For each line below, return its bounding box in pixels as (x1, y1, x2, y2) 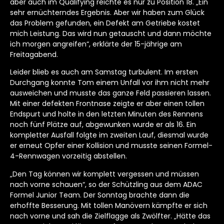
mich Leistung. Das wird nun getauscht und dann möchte (10, 28, 211, 38)
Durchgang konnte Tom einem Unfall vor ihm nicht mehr (10, 77, 209, 88)
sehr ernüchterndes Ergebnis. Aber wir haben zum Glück (10, 7, 204, 17)
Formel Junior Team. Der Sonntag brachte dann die (10, 189, 189, 200)
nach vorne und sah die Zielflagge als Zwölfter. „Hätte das (10, 210, 210, 221)
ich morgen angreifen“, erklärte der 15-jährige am (10, 38, 182, 49)
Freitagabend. (10, 49, 58, 59)
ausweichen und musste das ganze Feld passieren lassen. (10, 88, 211, 98)
